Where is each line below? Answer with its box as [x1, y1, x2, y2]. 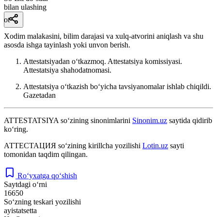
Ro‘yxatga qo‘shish [17, 171, 77, 180]
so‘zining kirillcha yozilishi [56, 141, 142, 150]
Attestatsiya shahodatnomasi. [23, 65, 111, 74]
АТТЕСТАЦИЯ [4, 141, 56, 150]
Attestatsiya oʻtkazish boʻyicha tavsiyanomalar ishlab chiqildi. [23, 82, 211, 91]
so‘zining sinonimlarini [59, 116, 132, 124]
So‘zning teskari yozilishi [4, 197, 81, 206]
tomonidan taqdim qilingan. [4, 150, 88, 158]
